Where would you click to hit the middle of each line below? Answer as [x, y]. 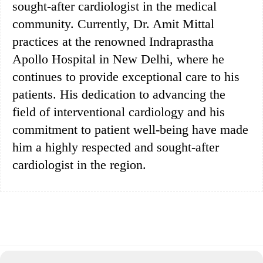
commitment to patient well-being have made [130, 129]
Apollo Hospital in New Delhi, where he [118, 59]
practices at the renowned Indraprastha [113, 41]
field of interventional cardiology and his [119, 112]
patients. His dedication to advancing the [119, 94]
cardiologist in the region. [79, 164]
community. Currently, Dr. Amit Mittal [113, 23]
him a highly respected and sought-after [116, 147]
